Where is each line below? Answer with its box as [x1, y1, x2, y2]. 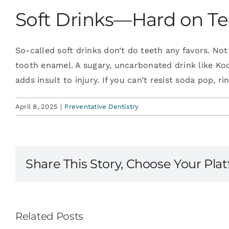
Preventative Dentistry [64, 102, 139, 110]
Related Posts [15, 210, 84, 222]
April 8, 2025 [15, 102, 58, 110]
